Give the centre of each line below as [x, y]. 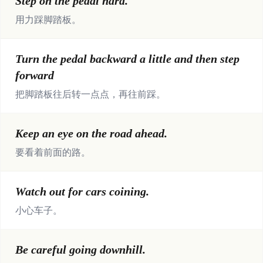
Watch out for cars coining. [82, 191]
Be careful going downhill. [80, 249]
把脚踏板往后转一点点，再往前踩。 [90, 94]
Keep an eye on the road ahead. [91, 133]
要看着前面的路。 [53, 152]
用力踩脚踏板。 [48, 20]
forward [35, 75]
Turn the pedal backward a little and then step [127, 59]
